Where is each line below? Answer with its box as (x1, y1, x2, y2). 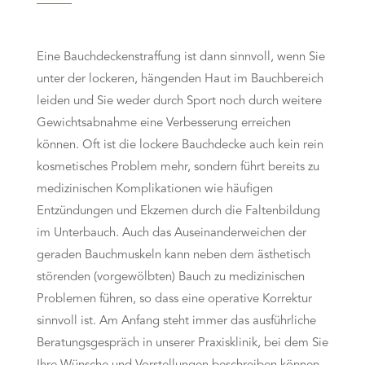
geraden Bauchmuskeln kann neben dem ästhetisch (36, 249, 310, 262)
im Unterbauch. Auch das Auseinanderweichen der (36, 227, 306, 240)
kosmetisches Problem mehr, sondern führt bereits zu (36, 161, 319, 174)
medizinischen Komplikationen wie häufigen (36, 183, 273, 196)
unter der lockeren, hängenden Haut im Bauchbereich (36, 73, 323, 86)
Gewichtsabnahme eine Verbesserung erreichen (36, 117, 291, 130)
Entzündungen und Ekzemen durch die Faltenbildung (36, 205, 320, 218)
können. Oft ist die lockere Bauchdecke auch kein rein (36, 139, 323, 152)
